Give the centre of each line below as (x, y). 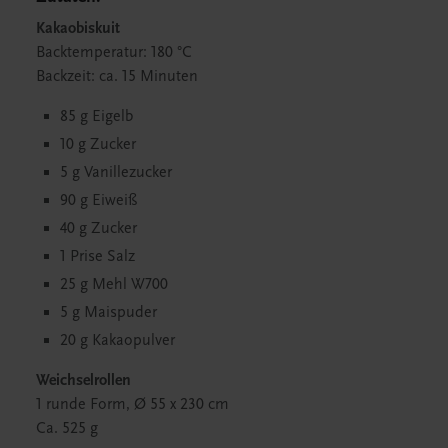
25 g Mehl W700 (114, 283)
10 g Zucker (98, 143)
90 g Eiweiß (98, 199)
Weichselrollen (83, 379)
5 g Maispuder (108, 311)
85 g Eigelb (96, 115)
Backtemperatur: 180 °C (114, 51)
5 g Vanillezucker (116, 171)
